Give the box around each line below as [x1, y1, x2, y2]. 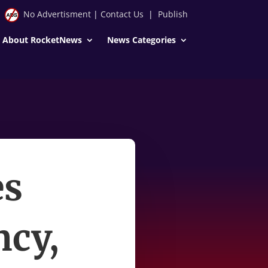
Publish [157, 8, 188, 20]
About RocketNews [2, 33, 82, 45]
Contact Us [100, 8, 144, 20]
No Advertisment [23, 8, 91, 20]
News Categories [106, 33, 176, 45]
